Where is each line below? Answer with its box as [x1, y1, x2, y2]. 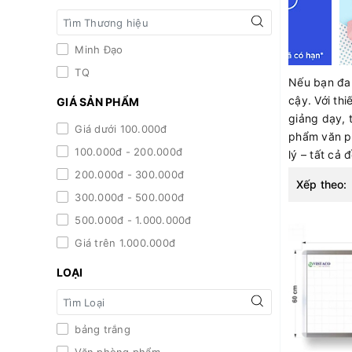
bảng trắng [71, 323, 130, 336]
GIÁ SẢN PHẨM [57, 95, 139, 109]
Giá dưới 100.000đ [71, 123, 167, 136]
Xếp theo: [296, 178, 347, 192]
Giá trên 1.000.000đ [71, 236, 175, 250]
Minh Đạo [71, 43, 123, 57]
